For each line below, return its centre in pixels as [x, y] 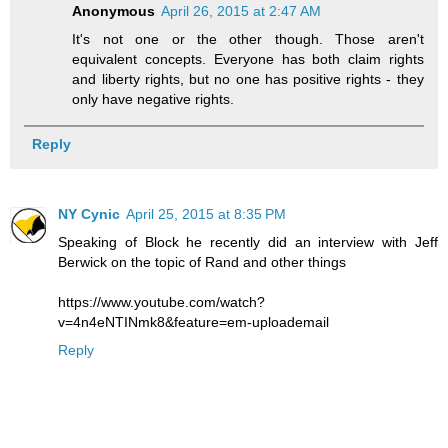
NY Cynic [89, 214]
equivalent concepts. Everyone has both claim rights [248, 58]
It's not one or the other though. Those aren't [248, 38]
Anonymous [114, 10]
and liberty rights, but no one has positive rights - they [248, 78]
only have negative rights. [153, 98]
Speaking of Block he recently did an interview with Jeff [248, 242]
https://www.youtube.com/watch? [161, 302]
